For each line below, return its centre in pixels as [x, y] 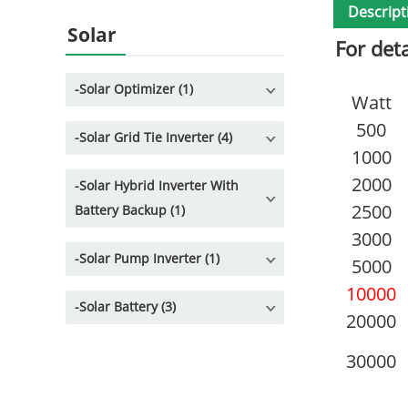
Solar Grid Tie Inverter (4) [156, 138]
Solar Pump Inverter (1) [149, 260]
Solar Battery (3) [127, 308]
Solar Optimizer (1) [136, 90]
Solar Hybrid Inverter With [159, 187]
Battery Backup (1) [130, 211]
